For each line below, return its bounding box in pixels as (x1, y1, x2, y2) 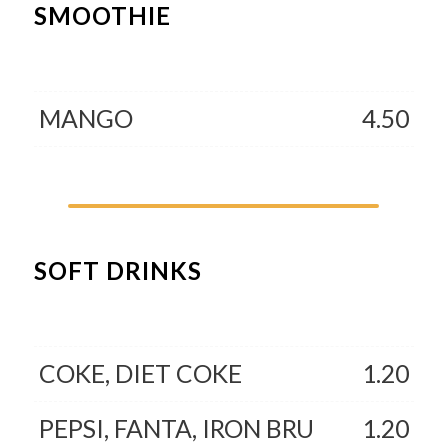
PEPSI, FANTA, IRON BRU (38, 413, 314, 443)
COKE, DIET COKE (38, 358, 242, 388)
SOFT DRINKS (33, 255, 202, 285)
